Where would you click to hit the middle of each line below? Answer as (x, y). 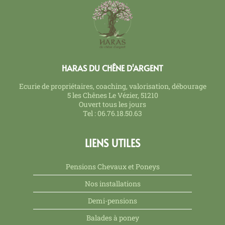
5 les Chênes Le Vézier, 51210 (113, 95)
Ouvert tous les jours (113, 104)
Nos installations (113, 183)
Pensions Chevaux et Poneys (113, 166)
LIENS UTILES (113, 143)
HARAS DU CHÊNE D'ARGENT (113, 68)
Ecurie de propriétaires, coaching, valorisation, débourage (113, 86)
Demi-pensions (113, 200)
